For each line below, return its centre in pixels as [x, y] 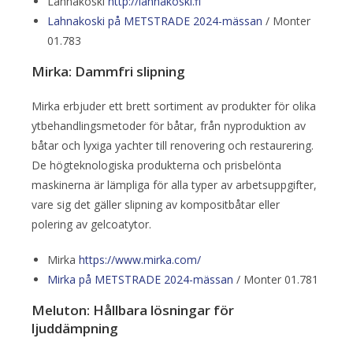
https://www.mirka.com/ [140, 259]
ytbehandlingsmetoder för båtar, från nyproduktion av [169, 125]
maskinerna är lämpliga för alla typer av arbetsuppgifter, [174, 184]
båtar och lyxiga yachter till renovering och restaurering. [173, 145]
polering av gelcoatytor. [91, 224]
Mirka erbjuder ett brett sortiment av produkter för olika [174, 106]
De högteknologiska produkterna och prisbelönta [156, 165]
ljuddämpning [75, 328]
